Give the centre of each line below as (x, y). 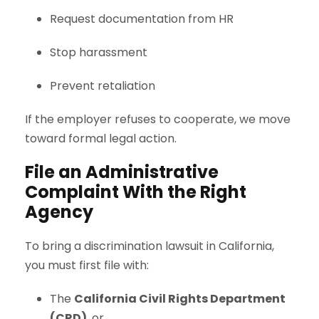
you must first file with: (87, 265)
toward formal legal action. (101, 138)
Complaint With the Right (136, 192)
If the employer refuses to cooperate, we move (158, 119)
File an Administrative (122, 172)
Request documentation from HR (142, 19)
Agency (59, 211)
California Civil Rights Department (180, 298)
